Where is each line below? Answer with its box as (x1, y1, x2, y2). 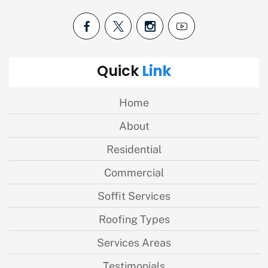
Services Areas (97, 234, 171, 249)
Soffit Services (98, 188, 170, 202)
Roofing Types (98, 211, 170, 226)
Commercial (104, 165, 164, 179)
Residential (106, 141, 162, 156)
